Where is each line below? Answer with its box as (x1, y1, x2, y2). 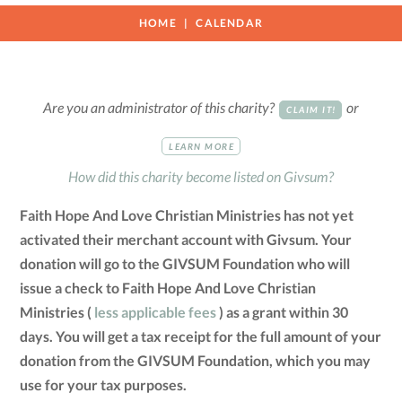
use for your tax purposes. (20, 376, 188, 394)
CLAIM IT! (286, 104, 336, 116)
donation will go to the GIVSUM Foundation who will (20, 255, 351, 273)
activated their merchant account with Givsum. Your (20, 231, 353, 249)
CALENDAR (196, 16, 264, 31)
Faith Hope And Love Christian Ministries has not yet (20, 206, 354, 224)
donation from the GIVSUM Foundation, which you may (20, 352, 371, 370)
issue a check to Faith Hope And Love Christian (20, 279, 317, 297)
